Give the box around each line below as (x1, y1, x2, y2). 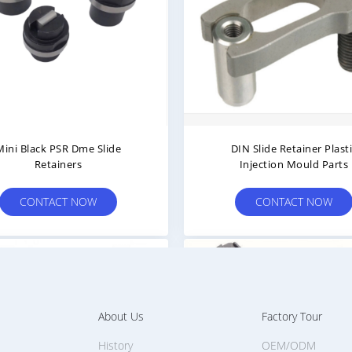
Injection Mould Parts (239, 157, 349, 171)
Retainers (34, 157, 82, 171)
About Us (98, 309, 144, 324)
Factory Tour (262, 309, 322, 324)
